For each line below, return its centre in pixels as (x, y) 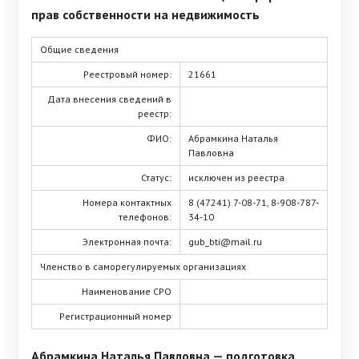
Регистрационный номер (115, 316)
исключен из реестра (236, 177)
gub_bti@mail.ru (225, 242)
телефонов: (145, 217)
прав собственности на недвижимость (145, 14)
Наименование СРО (127, 291)
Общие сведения (79, 49)
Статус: (156, 177)
